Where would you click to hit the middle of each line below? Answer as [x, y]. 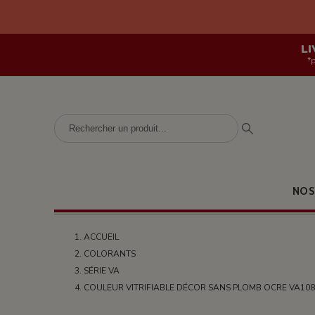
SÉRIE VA [102, 271]
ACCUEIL [102, 237]
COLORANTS [110, 254]
